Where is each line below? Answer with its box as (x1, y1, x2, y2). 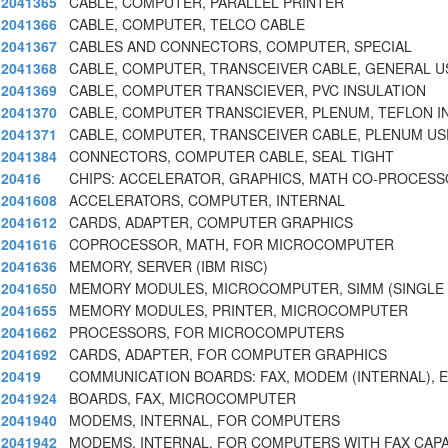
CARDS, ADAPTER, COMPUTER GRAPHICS (69, 212, 353, 233)
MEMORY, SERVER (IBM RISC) (69, 256, 268, 277)
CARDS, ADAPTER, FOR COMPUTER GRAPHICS (69, 344, 387, 365)
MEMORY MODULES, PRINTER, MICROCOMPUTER (69, 300, 408, 321)
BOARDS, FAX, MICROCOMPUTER (69, 388, 296, 409)
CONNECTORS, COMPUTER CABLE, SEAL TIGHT (69, 146, 394, 167)
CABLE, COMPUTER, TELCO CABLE (69, 14, 305, 35)
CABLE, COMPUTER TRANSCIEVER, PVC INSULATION (69, 80, 426, 101)
